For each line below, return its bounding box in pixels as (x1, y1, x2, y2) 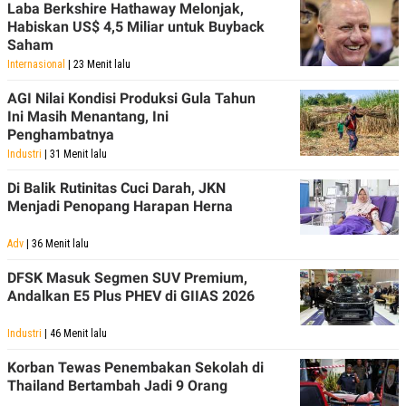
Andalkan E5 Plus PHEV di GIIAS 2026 (7, 287, 255, 305)
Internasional (7, 58, 65, 72)
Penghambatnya (7, 126, 114, 144)
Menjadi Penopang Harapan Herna (7, 198, 233, 216)
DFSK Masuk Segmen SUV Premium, (7, 269, 247, 287)
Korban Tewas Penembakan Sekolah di (7, 359, 264, 377)
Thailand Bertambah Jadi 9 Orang (7, 377, 227, 395)
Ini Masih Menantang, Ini (7, 108, 169, 126)
